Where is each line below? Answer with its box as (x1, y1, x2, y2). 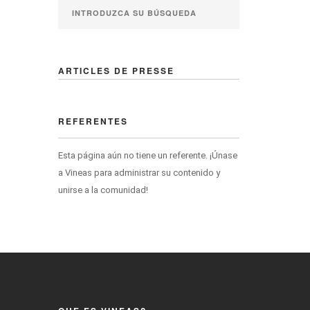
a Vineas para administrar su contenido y (57, 167, 220, 178)
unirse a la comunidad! (57, 185, 148, 195)
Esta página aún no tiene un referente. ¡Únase (57, 150, 237, 161)
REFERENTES (57, 115, 128, 127)
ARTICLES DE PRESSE (57, 64, 174, 77)
